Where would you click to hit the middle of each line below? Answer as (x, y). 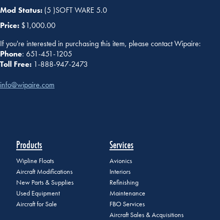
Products (29, 145)
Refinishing (124, 183)
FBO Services (127, 204)
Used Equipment (38, 193)
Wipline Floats (35, 161)
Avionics (121, 161)
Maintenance (127, 193)
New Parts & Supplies (45, 183)
